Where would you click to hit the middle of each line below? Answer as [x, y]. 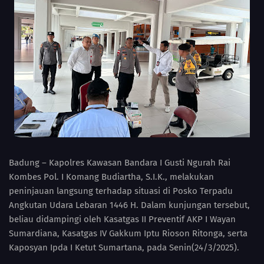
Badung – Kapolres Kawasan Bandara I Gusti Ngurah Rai [120, 163]
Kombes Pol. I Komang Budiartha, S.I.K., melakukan [111, 177]
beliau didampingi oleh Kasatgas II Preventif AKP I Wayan [122, 220]
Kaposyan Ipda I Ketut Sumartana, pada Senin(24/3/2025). [124, 248]
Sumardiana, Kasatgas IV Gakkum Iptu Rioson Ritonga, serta [128, 234]
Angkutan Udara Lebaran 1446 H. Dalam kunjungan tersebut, [129, 205]
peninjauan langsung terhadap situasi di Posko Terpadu [121, 191]
